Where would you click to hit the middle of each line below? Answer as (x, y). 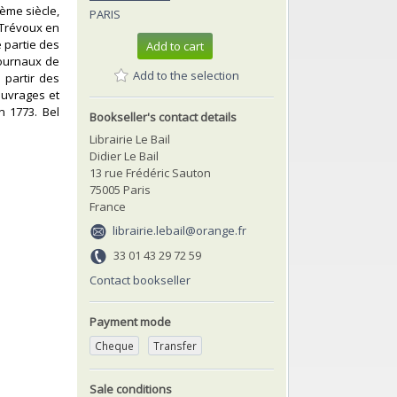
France (108, 206)
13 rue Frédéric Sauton (150, 172)
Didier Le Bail (124, 156)
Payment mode (130, 321)
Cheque (114, 345)
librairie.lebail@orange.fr (180, 230)
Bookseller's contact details (163, 117)
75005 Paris (120, 189)
